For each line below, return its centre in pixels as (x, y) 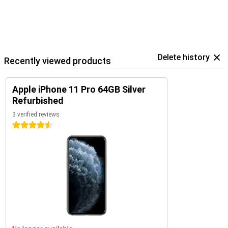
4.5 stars (27, 125)
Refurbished (38, 101)
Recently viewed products (58, 61)
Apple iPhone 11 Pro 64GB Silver (79, 89)
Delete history (184, 57)
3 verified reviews (36, 115)
